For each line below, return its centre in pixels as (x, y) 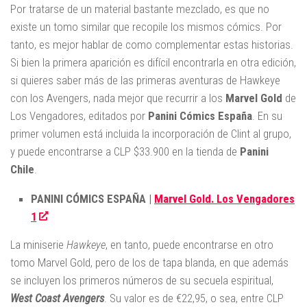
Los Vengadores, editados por (79, 116)
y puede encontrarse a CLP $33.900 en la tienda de (124, 152)
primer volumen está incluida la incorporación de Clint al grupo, (151, 134)
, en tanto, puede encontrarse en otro (189, 244)
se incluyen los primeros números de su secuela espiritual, (142, 280)
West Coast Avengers (57, 298)
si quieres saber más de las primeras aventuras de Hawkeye (145, 81)
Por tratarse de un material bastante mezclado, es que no (140, 9)
